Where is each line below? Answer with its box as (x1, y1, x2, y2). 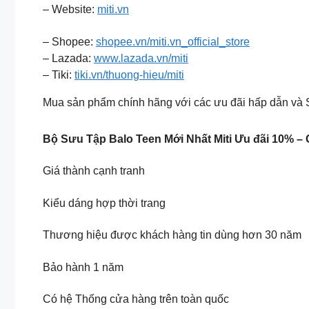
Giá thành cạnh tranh (43, 165, 145, 177)
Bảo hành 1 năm (43, 261, 123, 273)
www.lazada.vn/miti (94, 52, 188, 64)
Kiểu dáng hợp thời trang (43, 197, 166, 209)
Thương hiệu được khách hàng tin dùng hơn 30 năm (43, 229, 301, 241)
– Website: (43, 3, 97, 16)
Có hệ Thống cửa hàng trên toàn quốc (43, 293, 229, 306)
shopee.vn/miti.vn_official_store (96, 35, 250, 48)
